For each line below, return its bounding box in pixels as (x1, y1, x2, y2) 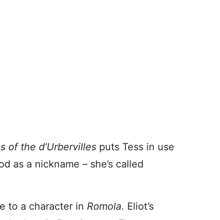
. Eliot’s (121, 200, 154, 212)
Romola (87, 200, 121, 212)
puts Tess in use (99, 141, 174, 153)
